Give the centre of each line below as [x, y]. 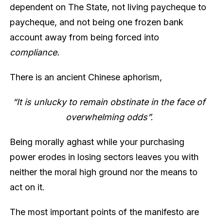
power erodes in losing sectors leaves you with [104, 157]
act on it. [27, 187]
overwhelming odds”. [109, 117]
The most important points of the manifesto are [104, 212]
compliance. [35, 52]
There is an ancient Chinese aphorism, [86, 77]
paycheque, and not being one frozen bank [97, 22]
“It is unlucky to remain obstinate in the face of [109, 102]
